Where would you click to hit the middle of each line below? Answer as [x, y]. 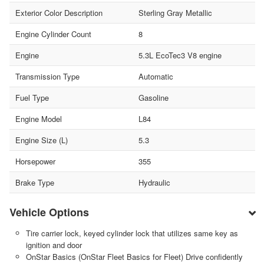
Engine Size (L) [42, 140]
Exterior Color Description [59, 12]
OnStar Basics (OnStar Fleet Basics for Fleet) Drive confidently [134, 256]
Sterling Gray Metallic [175, 12]
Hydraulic [154, 182]
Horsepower [35, 161]
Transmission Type [47, 76]
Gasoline [153, 97]
